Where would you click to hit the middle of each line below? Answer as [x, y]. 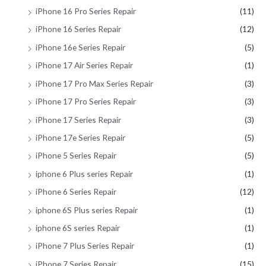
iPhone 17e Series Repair [80, 137]
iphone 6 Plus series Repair [84, 173]
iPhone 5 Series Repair [76, 156]
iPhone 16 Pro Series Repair [86, 11]
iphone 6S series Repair [78, 227]
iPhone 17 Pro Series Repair [86, 102]
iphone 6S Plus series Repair [87, 210]
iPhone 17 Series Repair [78, 119]
